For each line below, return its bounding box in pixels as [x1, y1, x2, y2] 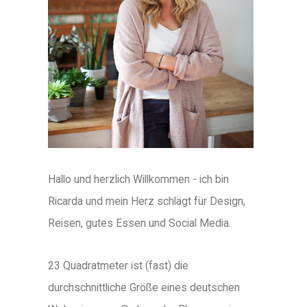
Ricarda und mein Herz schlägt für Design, [48, 194, 245, 208]
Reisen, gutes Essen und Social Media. [48, 216, 231, 230]
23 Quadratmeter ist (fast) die [48, 258, 188, 272]
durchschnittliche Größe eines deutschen [48, 280, 240, 294]
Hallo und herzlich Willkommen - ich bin [48, 172, 229, 186]
